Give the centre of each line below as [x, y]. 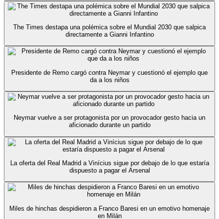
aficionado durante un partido [109, 125]
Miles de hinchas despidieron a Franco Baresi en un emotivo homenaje [109, 208]
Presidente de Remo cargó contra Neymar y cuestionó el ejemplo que [109, 72]
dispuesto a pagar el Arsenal [109, 170]
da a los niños [109, 80]
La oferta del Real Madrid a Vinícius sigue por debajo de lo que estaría [109, 163]
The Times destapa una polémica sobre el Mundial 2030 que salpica [109, 27]
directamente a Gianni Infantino [109, 34]
